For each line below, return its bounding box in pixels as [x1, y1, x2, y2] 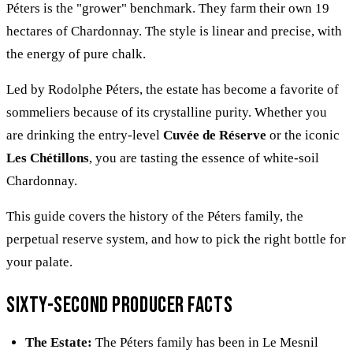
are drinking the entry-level [6, 127, 163, 143]
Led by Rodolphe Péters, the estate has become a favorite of [6, 81, 339, 97]
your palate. [6, 254, 72, 269]
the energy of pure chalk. [6, 46, 146, 61]
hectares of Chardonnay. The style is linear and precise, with [6, 23, 342, 39]
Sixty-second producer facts [6, 292, 233, 318]
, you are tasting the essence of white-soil [89, 150, 319, 165]
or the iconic [266, 127, 340, 143]
